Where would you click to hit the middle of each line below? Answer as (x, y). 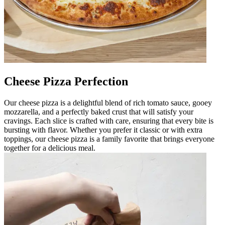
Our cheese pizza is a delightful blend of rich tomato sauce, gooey (108, 102)
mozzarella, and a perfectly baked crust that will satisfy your (99, 111)
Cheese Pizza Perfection (66, 81)
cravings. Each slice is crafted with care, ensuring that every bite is (109, 121)
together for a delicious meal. (50, 148)
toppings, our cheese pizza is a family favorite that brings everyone (109, 139)
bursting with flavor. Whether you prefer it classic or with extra (103, 130)
